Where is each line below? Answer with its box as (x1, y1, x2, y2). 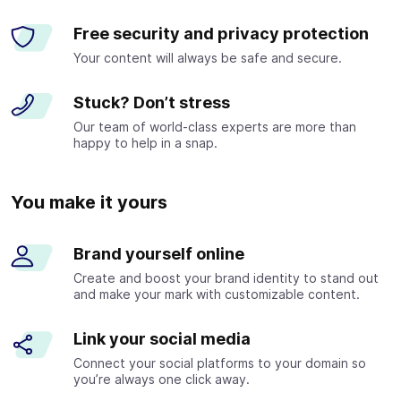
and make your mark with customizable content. (73, 286, 360, 302)
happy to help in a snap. (73, 134, 218, 150)
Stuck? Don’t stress (73, 92, 230, 112)
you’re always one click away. (73, 371, 250, 387)
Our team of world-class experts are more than (73, 118, 356, 134)
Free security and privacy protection (73, 23, 369, 43)
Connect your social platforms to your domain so (73, 354, 366, 371)
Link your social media (73, 328, 251, 348)
